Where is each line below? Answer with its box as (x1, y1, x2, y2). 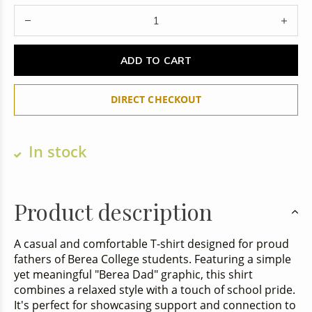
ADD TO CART (120, 54, 192, 67)
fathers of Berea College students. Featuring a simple (14, 251, 291, 267)
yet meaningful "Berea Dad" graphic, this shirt (14, 267, 253, 283)
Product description (14, 196, 212, 227)
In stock (24, 141, 87, 163)
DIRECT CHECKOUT (111, 93, 201, 107)
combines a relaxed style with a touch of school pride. (14, 282, 295, 298)
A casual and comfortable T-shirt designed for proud (14, 236, 289, 252)
